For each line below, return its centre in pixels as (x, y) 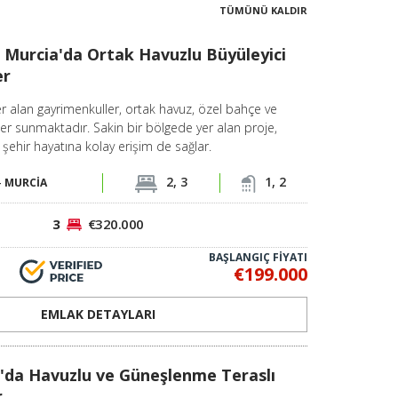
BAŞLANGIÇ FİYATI (258, 257)
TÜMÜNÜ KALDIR (263, 10)
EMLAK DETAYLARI (98, 314)
